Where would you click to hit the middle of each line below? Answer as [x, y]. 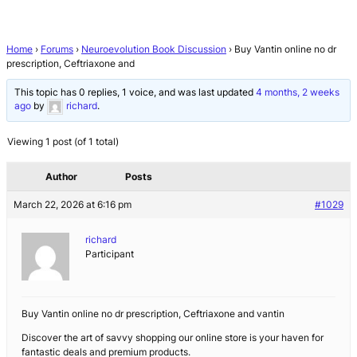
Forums [57, 49]
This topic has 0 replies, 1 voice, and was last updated [135, 92]
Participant [110, 254]
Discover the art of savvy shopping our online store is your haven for [173, 338]
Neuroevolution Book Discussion [154, 49]
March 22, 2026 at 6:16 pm [73, 205]
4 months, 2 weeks [298, 92]
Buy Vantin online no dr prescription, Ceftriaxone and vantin [153, 314]
